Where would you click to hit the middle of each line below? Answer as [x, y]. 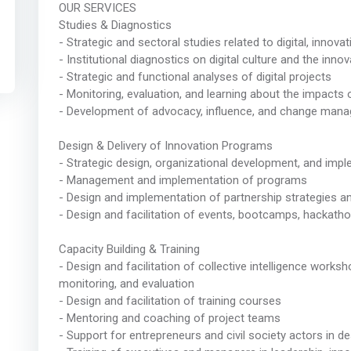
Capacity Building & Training [129, 250]
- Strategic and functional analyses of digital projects [195, 77]
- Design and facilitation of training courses [170, 301]
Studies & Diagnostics [115, 25]
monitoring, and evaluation [126, 284]
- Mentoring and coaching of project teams [169, 318]
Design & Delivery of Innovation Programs [165, 146]
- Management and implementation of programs [183, 181]
